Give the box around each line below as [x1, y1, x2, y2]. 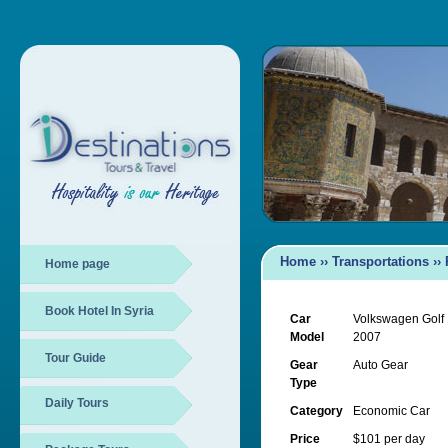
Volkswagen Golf [353, 312, 444, 326]
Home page [45, 257, 110, 271]
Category [290, 404, 343, 418]
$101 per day [353, 432, 425, 446]
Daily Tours [45, 396, 109, 410]
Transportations [332, 254, 429, 269]
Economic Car [353, 404, 430, 418]
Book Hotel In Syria [45, 304, 154, 318]
